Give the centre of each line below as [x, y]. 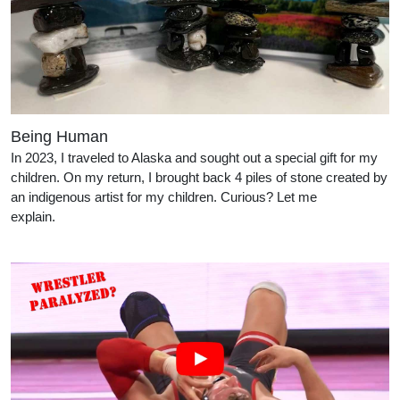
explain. [103, 217]
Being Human [59, 137]
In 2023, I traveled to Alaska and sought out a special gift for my [194, 158]
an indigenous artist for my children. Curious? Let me [164, 197]
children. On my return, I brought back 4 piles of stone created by [199, 178]
